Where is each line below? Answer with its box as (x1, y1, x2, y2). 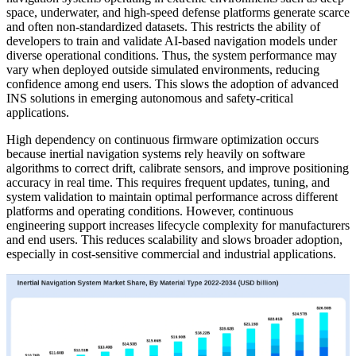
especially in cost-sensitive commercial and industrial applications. (6, 247, 336, 261)
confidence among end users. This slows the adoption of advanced (6, 77, 339, 91)
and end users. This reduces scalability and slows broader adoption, (6, 233, 342, 247)
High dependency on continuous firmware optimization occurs (6, 133, 319, 147)
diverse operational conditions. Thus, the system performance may (6, 48, 337, 63)
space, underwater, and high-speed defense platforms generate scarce (6, 6, 350, 20)
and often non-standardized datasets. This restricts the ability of (6, 20, 320, 34)
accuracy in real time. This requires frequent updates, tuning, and (6, 176, 330, 190)
